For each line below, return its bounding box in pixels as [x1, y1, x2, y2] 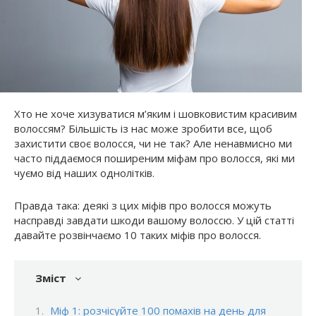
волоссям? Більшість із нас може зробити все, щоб [14, 121, 272, 135]
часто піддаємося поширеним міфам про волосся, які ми [14, 150, 295, 165]
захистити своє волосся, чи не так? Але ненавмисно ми [14, 135, 292, 150]
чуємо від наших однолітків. [14, 165, 154, 180]
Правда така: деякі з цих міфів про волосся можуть [14, 197, 272, 212]
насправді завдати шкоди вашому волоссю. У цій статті [14, 212, 294, 227]
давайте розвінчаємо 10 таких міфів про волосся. [14, 227, 261, 242]
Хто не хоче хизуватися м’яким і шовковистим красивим [14, 106, 297, 121]
